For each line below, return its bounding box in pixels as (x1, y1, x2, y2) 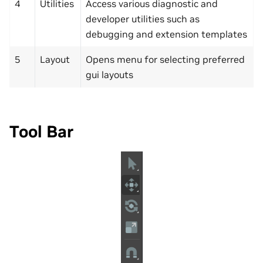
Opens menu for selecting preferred (86, 53, 245, 66)
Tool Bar (9, 122, 73, 143)
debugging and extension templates (86, 28, 247, 41)
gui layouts (86, 69, 133, 81)
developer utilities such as (86, 13, 200, 25)
